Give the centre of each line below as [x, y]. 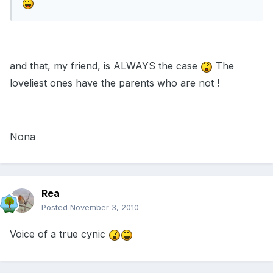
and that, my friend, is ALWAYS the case [105, 66]
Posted [56, 207]
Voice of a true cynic [59, 234]
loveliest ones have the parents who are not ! [115, 83]
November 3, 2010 [105, 207]
